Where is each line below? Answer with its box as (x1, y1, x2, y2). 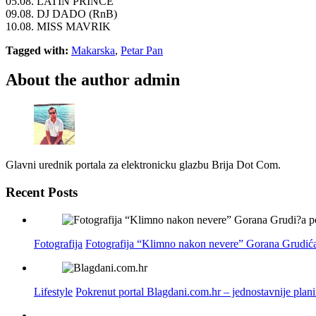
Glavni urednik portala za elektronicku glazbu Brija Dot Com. (6, 159, 281, 171)
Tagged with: (6, 44, 68, 56)
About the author (6, 71, 130, 90)
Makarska (71, 44, 115, 56)
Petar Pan (121, 44, 163, 56)
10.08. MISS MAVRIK (6, 20, 111, 32)
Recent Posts (6, 185, 78, 200)
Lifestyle (34, 285, 73, 298)
